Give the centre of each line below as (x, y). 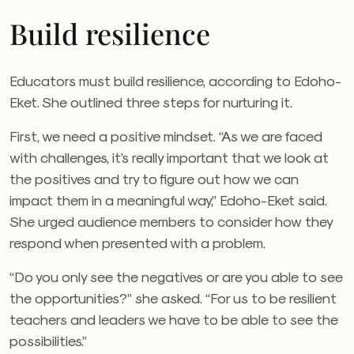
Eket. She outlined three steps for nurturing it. (151, 102)
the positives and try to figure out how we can (154, 179)
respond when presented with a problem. (137, 243)
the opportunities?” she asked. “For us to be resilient (173, 298)
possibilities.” (48, 341)
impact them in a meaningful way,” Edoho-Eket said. (168, 200)
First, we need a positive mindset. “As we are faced (166, 136)
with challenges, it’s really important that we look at (169, 157)
